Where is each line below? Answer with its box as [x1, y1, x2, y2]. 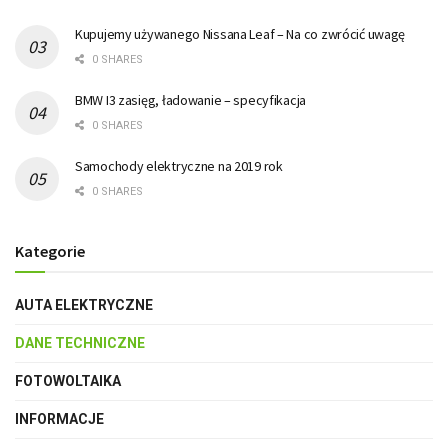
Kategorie [15, 240, 85, 261]
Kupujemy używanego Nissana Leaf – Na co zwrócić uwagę [75, 24, 406, 43]
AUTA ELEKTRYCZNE [15, 296, 153, 313]
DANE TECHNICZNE [15, 334, 145, 351]
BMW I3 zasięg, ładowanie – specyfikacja [75, 90, 307, 109]
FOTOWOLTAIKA [15, 372, 121, 389]
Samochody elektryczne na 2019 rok [75, 156, 283, 175]
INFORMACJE [15, 410, 104, 427]
